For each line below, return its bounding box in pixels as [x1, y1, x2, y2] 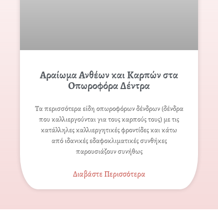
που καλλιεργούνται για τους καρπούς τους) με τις [39, 114, 179, 125]
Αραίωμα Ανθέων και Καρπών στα [40, 68, 178, 82]
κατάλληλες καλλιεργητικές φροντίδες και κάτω [41, 125, 177, 135]
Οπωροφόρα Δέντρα [68, 79, 150, 93]
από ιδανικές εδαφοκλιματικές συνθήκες [51, 136, 167, 146]
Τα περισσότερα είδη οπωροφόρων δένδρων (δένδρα [35, 104, 183, 114]
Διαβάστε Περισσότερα [73, 169, 145, 180]
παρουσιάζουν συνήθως [75, 146, 143, 157]
